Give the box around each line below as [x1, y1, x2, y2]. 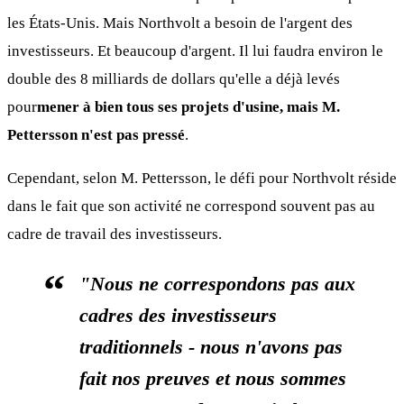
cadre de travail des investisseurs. [7, 225, 222, 243]
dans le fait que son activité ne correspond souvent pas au [7, 197, 375, 216]
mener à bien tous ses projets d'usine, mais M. [37, 98, 340, 116]
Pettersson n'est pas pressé [7, 126, 185, 144]
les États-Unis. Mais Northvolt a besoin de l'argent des [7, 14, 353, 32]
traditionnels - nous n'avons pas [79, 335, 343, 359]
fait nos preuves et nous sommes [79, 367, 346, 390]
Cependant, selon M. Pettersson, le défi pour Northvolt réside [7, 170, 397, 188]
